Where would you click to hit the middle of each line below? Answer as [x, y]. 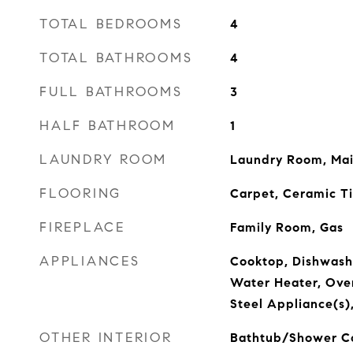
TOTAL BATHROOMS [116, 58]
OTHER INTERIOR [106, 338]
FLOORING [80, 193]
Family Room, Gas [286, 227]
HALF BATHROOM [108, 126]
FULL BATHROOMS [111, 92]
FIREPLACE [82, 227]
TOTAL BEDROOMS [111, 24]
